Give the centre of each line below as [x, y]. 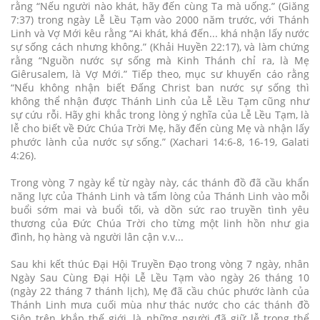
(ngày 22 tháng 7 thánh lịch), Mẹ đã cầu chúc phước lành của [160, 291]
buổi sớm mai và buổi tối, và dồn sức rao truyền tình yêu [160, 209]
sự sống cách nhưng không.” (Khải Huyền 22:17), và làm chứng [160, 46]
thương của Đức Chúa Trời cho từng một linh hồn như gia [160, 223]
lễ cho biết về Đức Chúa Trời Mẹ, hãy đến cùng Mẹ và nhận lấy [160, 128]
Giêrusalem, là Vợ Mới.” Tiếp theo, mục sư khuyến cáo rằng [160, 74]
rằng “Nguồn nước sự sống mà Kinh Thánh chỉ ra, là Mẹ [160, 60]
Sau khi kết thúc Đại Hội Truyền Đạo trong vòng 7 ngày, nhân [160, 264]
